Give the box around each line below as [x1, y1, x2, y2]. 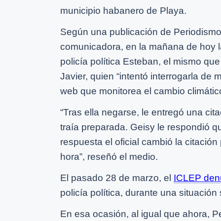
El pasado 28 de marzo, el [60, 172, 174, 183]
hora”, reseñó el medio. [60, 151, 158, 162]
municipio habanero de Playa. [60, 5, 186, 16]
